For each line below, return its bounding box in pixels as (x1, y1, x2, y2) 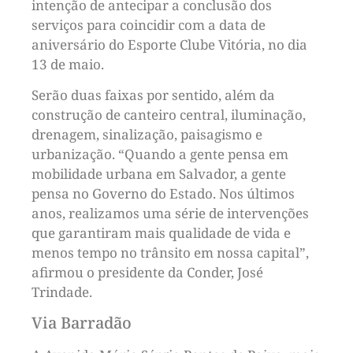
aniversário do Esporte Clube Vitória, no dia (32, 35, 307, 54)
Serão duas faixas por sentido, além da (32, 86, 275, 105)
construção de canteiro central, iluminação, (32, 106, 306, 124)
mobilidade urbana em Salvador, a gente (32, 165, 286, 184)
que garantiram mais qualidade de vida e (32, 224, 291, 243)
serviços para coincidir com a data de (32, 16, 266, 35)
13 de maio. (32, 55, 104, 74)
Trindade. (32, 283, 92, 302)
